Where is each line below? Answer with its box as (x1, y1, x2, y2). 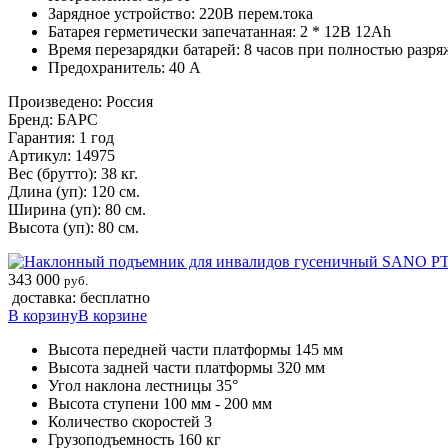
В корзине (78, 306, 147, 324)
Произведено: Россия (8, 92, 153, 110)
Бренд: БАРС (8, 110, 98, 128)
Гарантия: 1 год (8, 128, 114, 146)
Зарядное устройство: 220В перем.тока (48, 4, 313, 22)
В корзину (8, 306, 78, 324)
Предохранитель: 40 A (48, 58, 201, 76)
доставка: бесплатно (12, 288, 150, 306)
